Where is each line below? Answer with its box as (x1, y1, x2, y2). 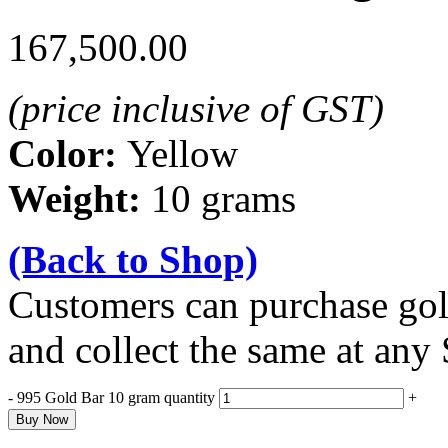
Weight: (8, 176, 151, 220)
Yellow (127, 131, 238, 175)
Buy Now (16, 411, 68, 427)
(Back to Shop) (8, 237, 258, 281)
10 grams (151, 176, 296, 220)
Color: (8, 131, 127, 175)
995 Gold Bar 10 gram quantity (17, 388, 215, 406)
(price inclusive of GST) (8, 86, 384, 130)
